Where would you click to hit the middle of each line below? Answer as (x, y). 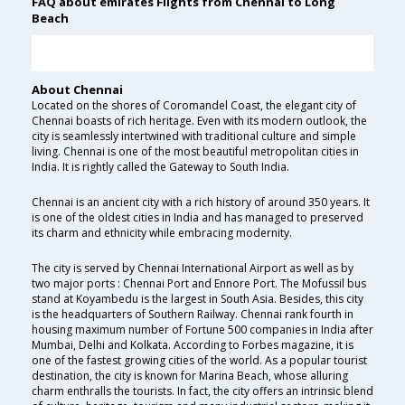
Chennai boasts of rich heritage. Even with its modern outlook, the (199, 121)
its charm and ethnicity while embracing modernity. (162, 233)
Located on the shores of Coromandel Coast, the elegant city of (194, 106)
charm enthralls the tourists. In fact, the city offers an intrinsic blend (202, 391)
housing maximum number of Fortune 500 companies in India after (202, 330)
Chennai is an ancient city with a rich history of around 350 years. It (201, 202)
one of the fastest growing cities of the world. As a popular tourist (199, 361)
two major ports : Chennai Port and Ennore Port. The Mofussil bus (199, 284)
